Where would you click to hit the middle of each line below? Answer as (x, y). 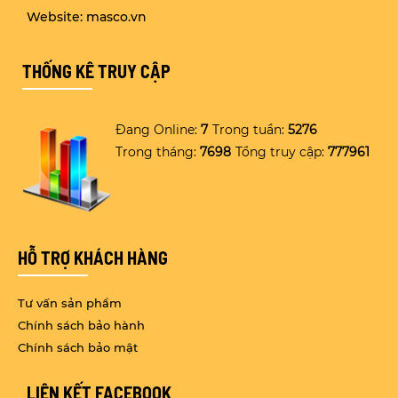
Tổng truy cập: (280, 152)
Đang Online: (156, 130)
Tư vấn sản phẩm (70, 303)
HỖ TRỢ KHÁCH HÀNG (93, 258)
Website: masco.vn (87, 17)
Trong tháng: (156, 152)
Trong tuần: (248, 130)
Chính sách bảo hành (81, 326)
